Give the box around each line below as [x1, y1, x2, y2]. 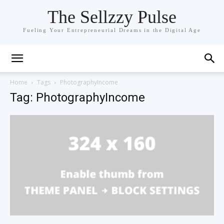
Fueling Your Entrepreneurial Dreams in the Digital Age [23, 27, 201, 33]
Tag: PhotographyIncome [10, 90, 145, 104]
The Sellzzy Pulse [47, 7, 176, 27]
